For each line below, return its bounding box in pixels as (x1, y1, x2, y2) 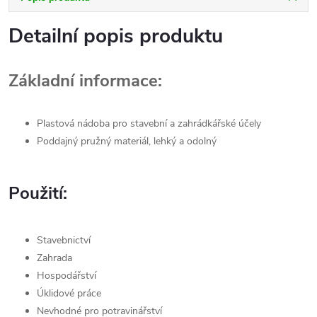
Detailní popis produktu (8, 23, 223, 50)
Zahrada (37, 250, 72, 265)
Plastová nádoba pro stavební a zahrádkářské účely (37, 117, 261, 130)
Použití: (8, 182, 67, 205)
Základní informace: (8, 69, 162, 92)
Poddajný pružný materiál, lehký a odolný (37, 134, 217, 148)
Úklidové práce (37, 286, 101, 300)
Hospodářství (37, 268, 96, 282)
